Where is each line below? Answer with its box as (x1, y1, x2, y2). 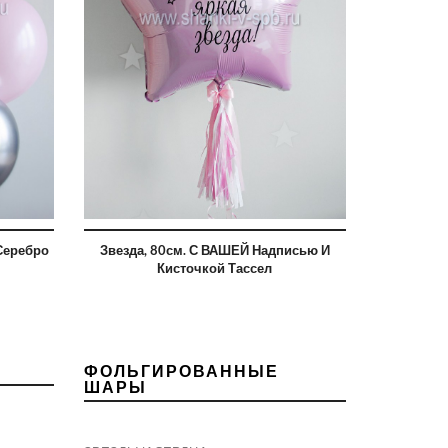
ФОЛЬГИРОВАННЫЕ (83, 361, 279, 381)
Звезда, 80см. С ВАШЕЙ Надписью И (99, 242, 330, 259)
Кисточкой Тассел (157, 260, 273, 277)
